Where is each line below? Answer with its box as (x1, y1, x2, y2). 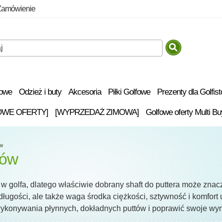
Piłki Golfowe (108, 87, 150, 97)
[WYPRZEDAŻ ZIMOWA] (55, 107, 139, 117)
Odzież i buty (19, 87, 61, 97)
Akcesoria (68, 87, 101, 97)
